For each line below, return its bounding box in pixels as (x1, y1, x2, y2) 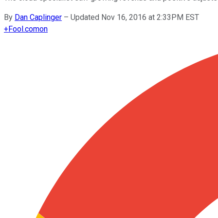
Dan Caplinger (15, 12, 62, 22)
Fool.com (8, 24, 39, 34)
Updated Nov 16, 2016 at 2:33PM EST (71, 12, 199, 22)
